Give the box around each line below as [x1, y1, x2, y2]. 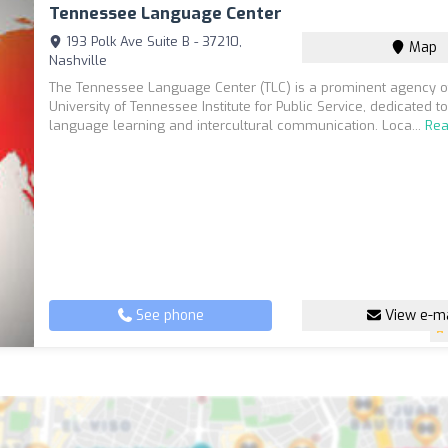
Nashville [49, 52, 108, 69]
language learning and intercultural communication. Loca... [49, 117, 426, 134]
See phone [131, 306, 204, 325]
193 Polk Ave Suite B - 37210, [62, 33, 243, 50]
